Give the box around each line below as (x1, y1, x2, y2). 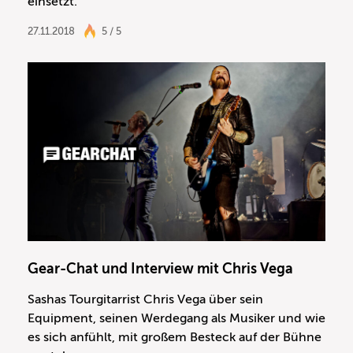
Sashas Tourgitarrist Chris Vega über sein (28, 292, 263, 307)
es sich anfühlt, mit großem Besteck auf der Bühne (28, 330, 321, 345)
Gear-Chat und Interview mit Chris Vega (28, 261, 293, 277)
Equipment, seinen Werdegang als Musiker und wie (28, 311, 325, 326)
